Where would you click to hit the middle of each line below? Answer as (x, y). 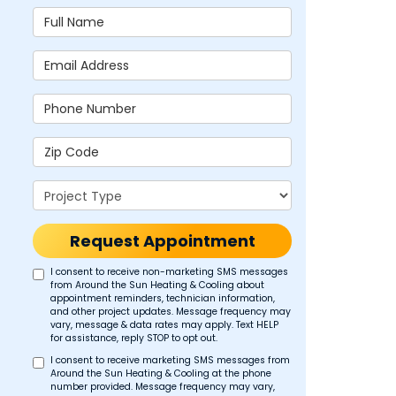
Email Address (80, 58)
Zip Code (62, 145)
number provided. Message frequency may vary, (163, 387)
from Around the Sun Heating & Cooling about (158, 285)
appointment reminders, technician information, (163, 298)
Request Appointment (162, 241)
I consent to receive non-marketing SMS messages (170, 272)
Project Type (76, 188)
